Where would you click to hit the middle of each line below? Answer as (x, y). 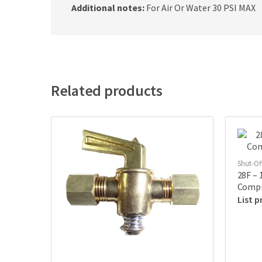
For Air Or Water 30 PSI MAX (200, 8)
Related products (107, 91)
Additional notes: (108, 8)
